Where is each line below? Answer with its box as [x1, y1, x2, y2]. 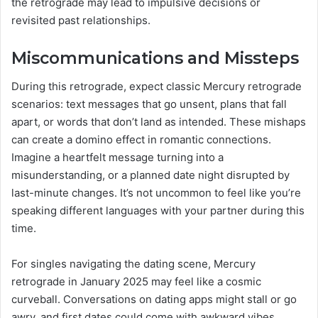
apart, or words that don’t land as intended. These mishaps [11, 115, 306, 128]
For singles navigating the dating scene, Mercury [11, 257, 256, 270]
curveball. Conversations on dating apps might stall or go [11, 292, 297, 306]
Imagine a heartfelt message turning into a [11, 150, 224, 164]
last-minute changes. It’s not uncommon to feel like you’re [11, 186, 301, 199]
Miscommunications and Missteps [11, 48, 299, 68]
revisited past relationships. [11, 13, 150, 27]
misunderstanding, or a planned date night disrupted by [11, 168, 290, 182]
